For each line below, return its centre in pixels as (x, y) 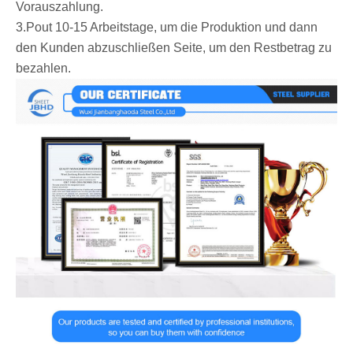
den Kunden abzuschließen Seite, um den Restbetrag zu (174, 48)
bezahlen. (43, 69)
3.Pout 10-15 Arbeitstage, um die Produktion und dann (167, 28)
